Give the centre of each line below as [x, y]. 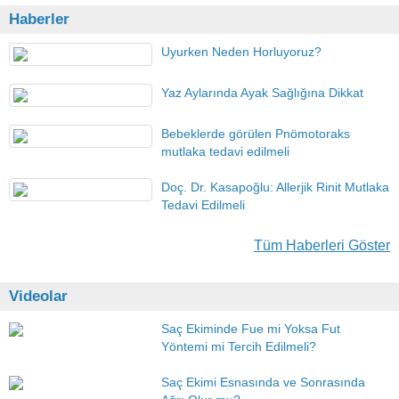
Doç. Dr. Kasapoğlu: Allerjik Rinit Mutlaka [276, 187]
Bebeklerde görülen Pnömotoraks [256, 134]
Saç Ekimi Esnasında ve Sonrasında [264, 382]
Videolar [38, 296]
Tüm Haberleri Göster [322, 245]
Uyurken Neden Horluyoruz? [242, 52]
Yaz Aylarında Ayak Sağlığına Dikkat [263, 93]
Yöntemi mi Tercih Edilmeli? [239, 346]
